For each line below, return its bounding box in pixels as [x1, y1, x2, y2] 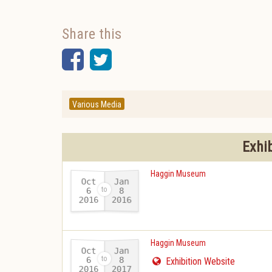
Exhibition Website [165, 256, 235, 267]
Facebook [83, 44, 181, 74]
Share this [62, 25, 121, 42]
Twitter [111, 44, 182, 74]
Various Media [72, 100, 121, 109]
